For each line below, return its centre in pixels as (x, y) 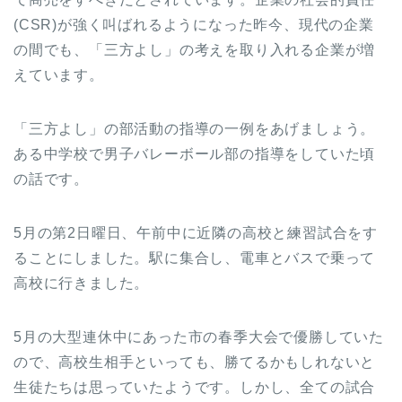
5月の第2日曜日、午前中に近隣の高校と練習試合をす (196, 232)
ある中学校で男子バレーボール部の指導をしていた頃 (195, 153)
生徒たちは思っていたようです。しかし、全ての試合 (195, 387)
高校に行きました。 (82, 283)
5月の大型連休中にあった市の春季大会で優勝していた (199, 336)
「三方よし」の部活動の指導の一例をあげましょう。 (195, 128)
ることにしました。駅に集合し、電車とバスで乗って (195, 258)
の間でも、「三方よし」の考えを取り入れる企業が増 (195, 49)
